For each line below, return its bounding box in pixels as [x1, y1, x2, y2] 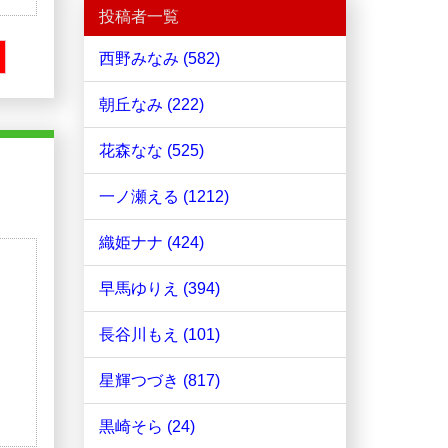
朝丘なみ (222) [98, 96, 204, 114]
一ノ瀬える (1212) [98, 188, 229, 206]
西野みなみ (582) [98, 50, 220, 68]
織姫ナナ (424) [98, 234, 204, 252]
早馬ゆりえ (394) [98, 280, 220, 298]
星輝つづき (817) [98, 372, 220, 390]
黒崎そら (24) [98, 418, 195, 436]
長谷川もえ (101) [98, 326, 220, 344]
